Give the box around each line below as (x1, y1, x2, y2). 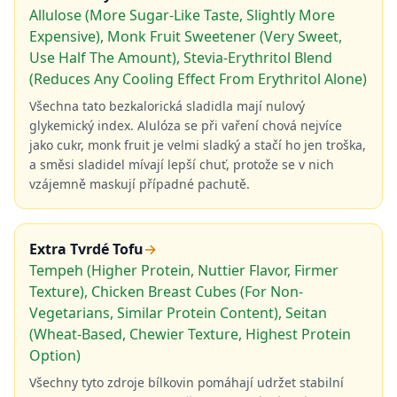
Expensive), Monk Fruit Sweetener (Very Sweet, (29, 27, 342, 46)
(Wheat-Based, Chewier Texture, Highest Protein (29, 324, 351, 344)
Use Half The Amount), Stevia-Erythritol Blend (29, 48, 332, 67)
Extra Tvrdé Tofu (29, 239, 144, 259)
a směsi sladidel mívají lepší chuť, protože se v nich (29, 156, 334, 173)
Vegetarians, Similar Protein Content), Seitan (29, 303, 327, 323)
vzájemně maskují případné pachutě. (29, 175, 250, 192)
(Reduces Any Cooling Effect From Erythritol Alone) (29, 69, 367, 89)
